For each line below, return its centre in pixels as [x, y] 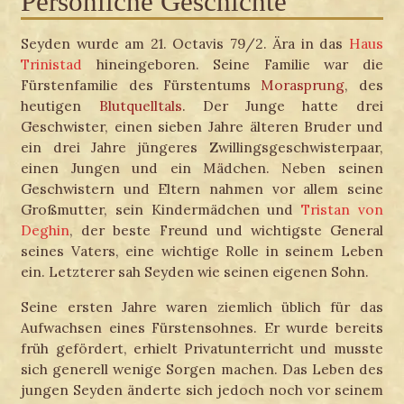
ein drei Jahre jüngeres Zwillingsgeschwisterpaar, [202, 147]
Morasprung [303, 85]
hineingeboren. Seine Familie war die [233, 64]
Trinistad [52, 64]
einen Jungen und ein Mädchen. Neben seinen [202, 168]
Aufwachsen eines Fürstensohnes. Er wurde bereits [202, 327]
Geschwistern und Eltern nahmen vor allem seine [202, 189]
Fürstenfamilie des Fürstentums [141, 85]
